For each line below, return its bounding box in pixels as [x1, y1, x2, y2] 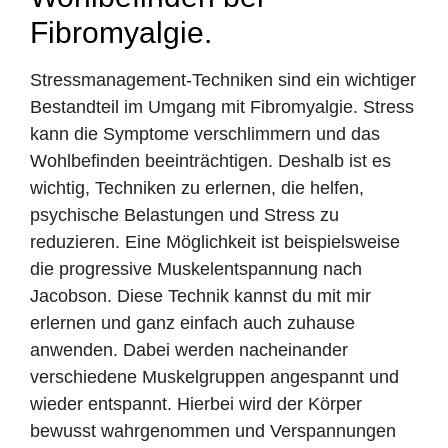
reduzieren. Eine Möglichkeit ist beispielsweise [30, 232, 400, 253]
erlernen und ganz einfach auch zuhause [30, 313, 355, 334]
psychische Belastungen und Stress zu [30, 205, 339, 226]
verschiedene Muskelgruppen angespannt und [30, 367, 399, 388]
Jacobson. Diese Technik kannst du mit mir [30, 286, 371, 307]
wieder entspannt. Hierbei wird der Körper [30, 394, 362, 415]
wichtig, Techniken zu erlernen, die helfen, [30, 178, 364, 199]
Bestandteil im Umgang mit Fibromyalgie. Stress [30, 97, 414, 118]
